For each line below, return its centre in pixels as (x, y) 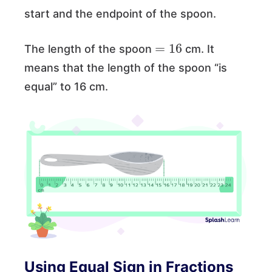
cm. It (199, 49)
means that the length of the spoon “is (126, 67)
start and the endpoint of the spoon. (122, 13)
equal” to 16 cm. (68, 86)
